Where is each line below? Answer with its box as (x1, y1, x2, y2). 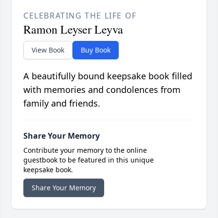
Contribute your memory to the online (23, 145, 147, 155)
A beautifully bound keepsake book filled (23, 70, 192, 82)
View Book (32, 45, 64, 55)
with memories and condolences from (23, 84, 181, 96)
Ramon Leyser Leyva (23, 21, 123, 37)
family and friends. (23, 97, 100, 109)
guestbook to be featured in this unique (23, 155, 154, 165)
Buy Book (81, 45, 110, 55)
